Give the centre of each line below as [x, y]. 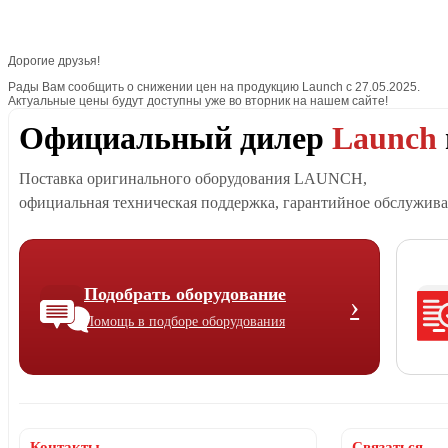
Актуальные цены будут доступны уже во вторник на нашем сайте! [198, 100]
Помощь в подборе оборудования [184, 321]
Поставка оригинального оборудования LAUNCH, [193, 178]
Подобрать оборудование [185, 293]
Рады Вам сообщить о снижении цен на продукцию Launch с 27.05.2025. [214, 86]
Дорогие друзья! [54, 60]
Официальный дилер [175, 137]
